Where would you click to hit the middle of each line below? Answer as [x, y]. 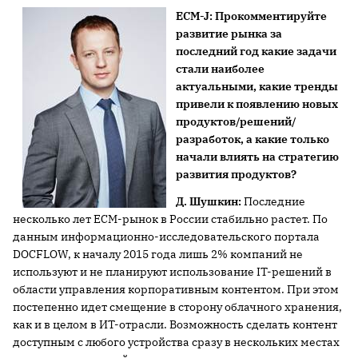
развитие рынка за [229, 34]
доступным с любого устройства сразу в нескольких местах [176, 342]
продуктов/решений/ [236, 121]
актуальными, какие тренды [257, 86]
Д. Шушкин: [210, 201]
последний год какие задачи [256, 51]
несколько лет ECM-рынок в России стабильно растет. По [170, 219]
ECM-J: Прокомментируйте [251, 16]
